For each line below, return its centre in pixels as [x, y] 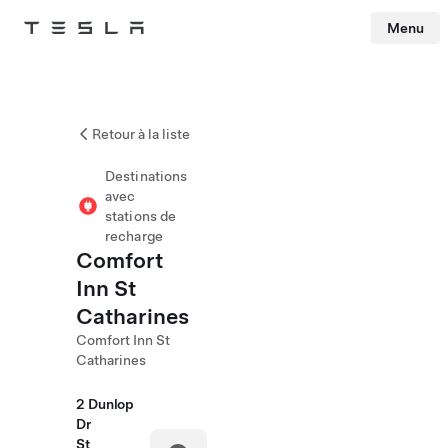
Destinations [146, 176]
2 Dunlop [105, 404]
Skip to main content [59, 55]
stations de [141, 216]
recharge [134, 236]
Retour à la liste [141, 134]
